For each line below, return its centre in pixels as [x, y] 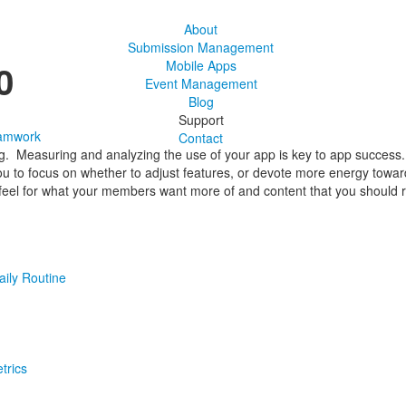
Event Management [201, 84]
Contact [201, 138]
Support [201, 120]
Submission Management [201, 48]
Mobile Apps [201, 66]
